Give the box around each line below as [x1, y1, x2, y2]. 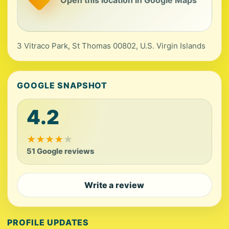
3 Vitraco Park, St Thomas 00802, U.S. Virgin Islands [17, 41, 205, 51]
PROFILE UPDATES [7, 217, 89, 227]
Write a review [84, 180, 145, 190]
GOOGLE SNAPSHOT [17, 80, 108, 90]
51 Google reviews [27, 147, 94, 156]
